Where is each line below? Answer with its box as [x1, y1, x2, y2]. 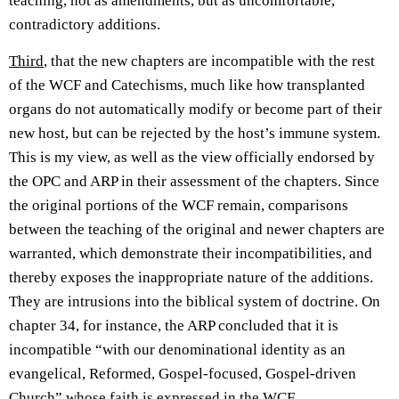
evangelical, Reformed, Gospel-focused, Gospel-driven [9, 365, 356, 383]
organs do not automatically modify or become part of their [9, 101, 382, 118]
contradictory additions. [9, 15, 160, 33]
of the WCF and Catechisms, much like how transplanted [9, 77, 365, 94]
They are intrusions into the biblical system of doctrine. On [9, 293, 380, 311]
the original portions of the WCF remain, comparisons [9, 197, 348, 215]
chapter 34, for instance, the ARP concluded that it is [9, 317, 338, 335]
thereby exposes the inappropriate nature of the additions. [9, 269, 373, 287]
